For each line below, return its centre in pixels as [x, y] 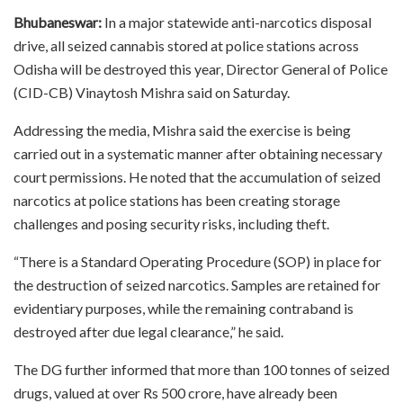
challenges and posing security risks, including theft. [171, 223]
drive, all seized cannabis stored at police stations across [186, 45]
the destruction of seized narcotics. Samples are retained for [197, 284]
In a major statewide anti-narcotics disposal [237, 22]
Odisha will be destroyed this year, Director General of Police [201, 68]
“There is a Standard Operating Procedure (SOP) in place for [197, 261]
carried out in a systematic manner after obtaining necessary [198, 153]
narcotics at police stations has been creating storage [177, 200]
